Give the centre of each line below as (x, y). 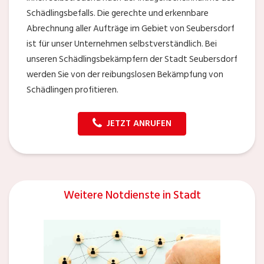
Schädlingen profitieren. (72, 90)
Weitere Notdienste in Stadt (132, 195)
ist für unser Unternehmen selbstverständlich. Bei (122, 44)
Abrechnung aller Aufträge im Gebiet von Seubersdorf (131, 28)
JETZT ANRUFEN (139, 123)
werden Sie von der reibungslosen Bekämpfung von (125, 74)
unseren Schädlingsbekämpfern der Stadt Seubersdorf (132, 59)
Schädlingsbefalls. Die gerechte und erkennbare (118, 13)
